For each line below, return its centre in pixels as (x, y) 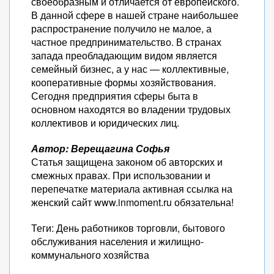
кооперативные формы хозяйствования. (124, 82)
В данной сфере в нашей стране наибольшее (135, 15)
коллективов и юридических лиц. (105, 123)
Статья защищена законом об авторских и (127, 162)
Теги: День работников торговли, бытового (128, 228)
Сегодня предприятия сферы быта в (115, 96)
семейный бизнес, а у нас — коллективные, (130, 69)
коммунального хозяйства (90, 255)
